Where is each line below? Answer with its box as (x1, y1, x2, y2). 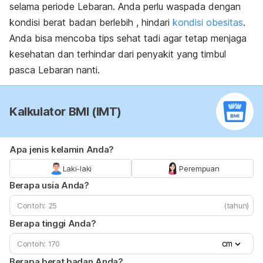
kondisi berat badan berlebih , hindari (9, 16, 173, 28)
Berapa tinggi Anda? (9, 217, 96, 229)
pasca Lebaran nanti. (9, 63, 100, 76)
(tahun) (224, 200, 249, 210)
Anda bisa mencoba (9, 32, 99, 44)
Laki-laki (62, 163, 92, 173)
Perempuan (179, 163, 220, 173)
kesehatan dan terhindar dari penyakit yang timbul (9, 48, 226, 60)
